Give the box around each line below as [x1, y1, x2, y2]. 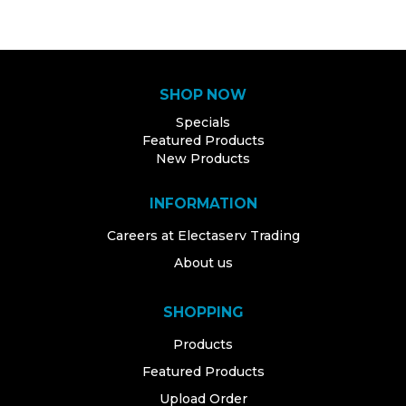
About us [173, 254, 233, 271]
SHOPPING [163, 303, 243, 321]
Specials [176, 113, 230, 130]
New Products [156, 150, 250, 167]
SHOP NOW [159, 85, 246, 103]
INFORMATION [149, 194, 257, 212]
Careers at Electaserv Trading [106, 227, 300, 244]
